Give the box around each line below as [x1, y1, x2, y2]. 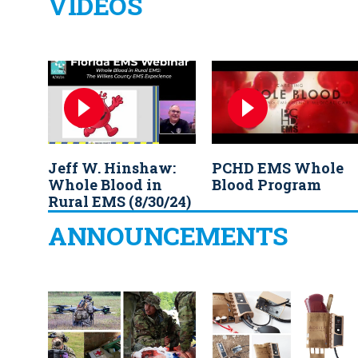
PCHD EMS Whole [212, 158, 344, 178]
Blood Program [212, 175, 321, 195]
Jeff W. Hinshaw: [48, 158, 176, 178]
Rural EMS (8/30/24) [48, 192, 191, 212]
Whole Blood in [48, 175, 162, 195]
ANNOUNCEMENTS [48, 218, 288, 253]
